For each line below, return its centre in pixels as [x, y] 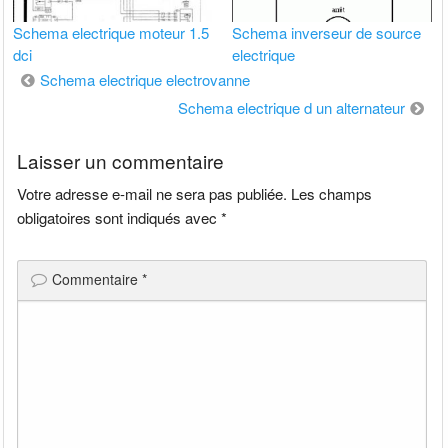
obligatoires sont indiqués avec [119, 218]
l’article [43, 134]
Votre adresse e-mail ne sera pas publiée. [152, 194]
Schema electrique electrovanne [145, 79]
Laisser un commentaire [121, 161]
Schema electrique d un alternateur [291, 107]
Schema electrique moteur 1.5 [111, 32]
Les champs [332, 194]
